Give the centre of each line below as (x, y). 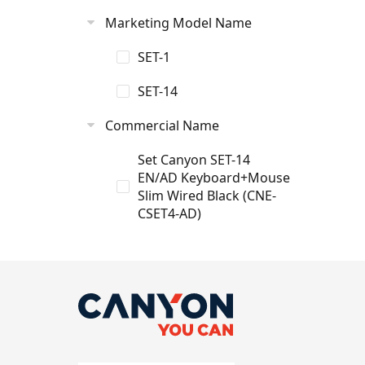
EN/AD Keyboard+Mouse (214, 178)
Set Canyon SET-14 (194, 160)
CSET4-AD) (169, 213)
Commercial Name (162, 125)
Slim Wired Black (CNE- (207, 196)
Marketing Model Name (178, 23)
